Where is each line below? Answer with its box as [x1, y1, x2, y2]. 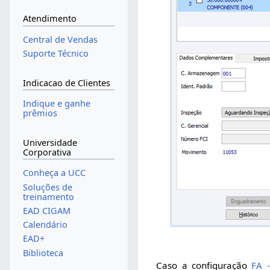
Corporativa [22, 146, 71, 158]
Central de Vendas [22, 34, 98, 46]
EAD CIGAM [22, 204, 71, 216]
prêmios [22, 107, 57, 119]
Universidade [22, 136, 77, 148]
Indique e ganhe [22, 98, 90, 110]
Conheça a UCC [22, 167, 86, 179]
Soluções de [22, 181, 72, 193]
